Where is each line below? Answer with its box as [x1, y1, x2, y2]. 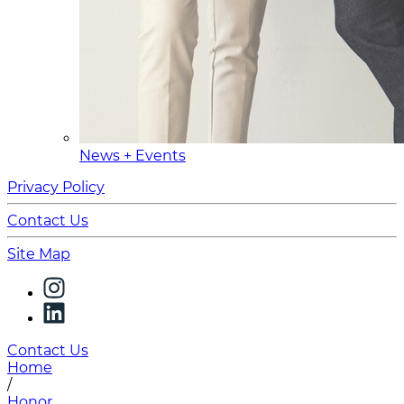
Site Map [7, 245, 70, 262]
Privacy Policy [7, 179, 105, 196]
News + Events [79, 147, 186, 164]
